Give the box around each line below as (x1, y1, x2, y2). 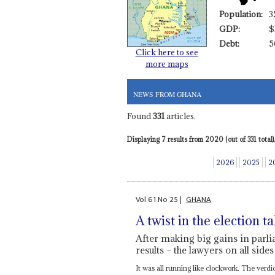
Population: (219, 8, 263, 20)
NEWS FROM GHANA (133, 89, 201, 99)
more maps (145, 58, 188, 69)
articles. (164, 110, 196, 122)
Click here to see (135, 46, 198, 58)
